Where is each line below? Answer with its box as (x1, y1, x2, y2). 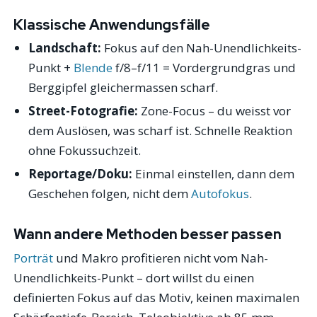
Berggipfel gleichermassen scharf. (28, 79, 218, 96)
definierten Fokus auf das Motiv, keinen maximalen (13, 289, 300, 306)
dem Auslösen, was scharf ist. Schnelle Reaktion (28, 122, 292, 139)
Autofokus (190, 185, 249, 202)
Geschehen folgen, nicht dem (28, 185, 191, 202)
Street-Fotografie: (28, 103, 138, 120)
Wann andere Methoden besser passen (13, 224, 282, 244)
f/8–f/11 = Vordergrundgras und (112, 59, 296, 76)
